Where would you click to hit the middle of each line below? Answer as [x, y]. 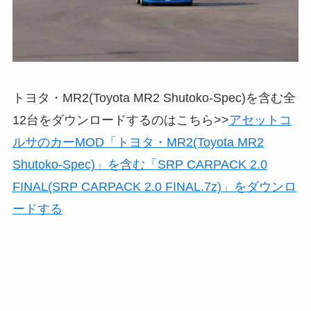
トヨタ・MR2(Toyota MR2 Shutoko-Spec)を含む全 [154, 98]
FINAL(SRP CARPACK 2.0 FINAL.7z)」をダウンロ [154, 186]
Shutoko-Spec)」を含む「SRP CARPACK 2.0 [140, 164]
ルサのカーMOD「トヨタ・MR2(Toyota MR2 [138, 142]
